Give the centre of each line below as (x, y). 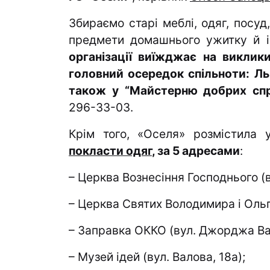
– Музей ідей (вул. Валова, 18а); (157, 257)
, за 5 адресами (196, 151)
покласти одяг (110, 151)
